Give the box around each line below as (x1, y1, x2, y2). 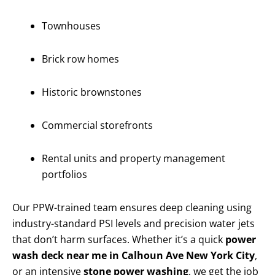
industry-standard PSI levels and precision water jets (12, 217, 255, 231)
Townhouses (42, 19, 101, 33)
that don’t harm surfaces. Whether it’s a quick (12, 233, 225, 247)
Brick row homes (42, 52, 119, 66)
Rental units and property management (42, 152, 225, 166)
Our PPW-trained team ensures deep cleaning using (12, 201, 252, 215)
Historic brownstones (42, 85, 142, 99)
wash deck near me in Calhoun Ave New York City (12, 249, 255, 263)
